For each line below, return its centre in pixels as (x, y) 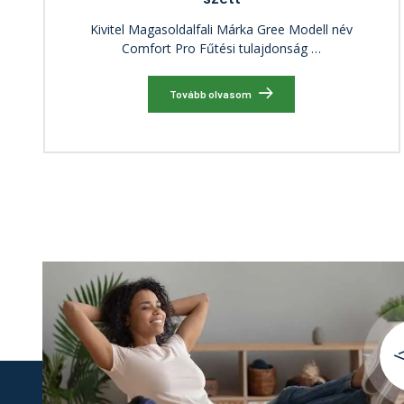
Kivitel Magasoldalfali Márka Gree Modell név (222, 30)
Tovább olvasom (211, 93)
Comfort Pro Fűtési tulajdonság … (222, 49)
